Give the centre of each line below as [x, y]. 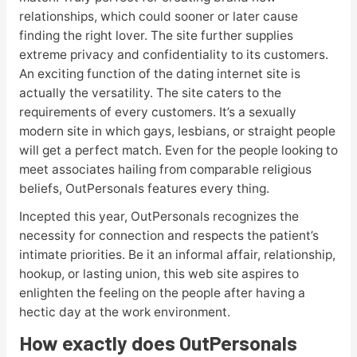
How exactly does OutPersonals [158, 343]
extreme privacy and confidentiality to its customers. [173, 54]
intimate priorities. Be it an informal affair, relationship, [177, 254]
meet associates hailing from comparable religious [165, 169]
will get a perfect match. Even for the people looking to [178, 150]
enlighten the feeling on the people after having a [162, 292]
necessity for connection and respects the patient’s [169, 235]
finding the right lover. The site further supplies [156, 35]
